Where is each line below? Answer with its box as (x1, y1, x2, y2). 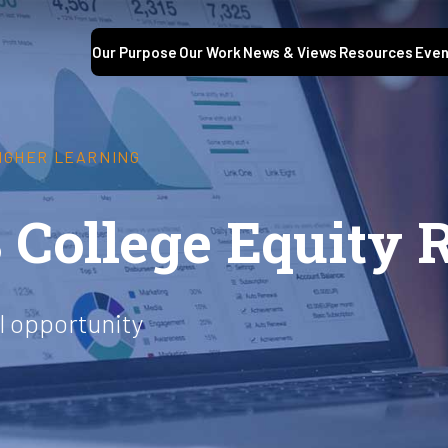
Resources (339, 43, 413, 62)
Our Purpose (92, 43, 177, 62)
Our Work (179, 43, 241, 62)
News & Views (243, 43, 337, 62)
